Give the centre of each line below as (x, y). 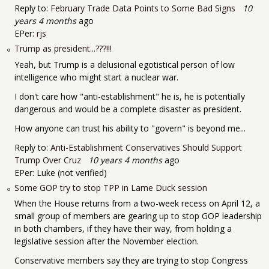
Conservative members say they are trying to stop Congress (131, 261)
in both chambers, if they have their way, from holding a (123, 229)
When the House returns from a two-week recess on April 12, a (137, 204)
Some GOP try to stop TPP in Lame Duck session (111, 187)
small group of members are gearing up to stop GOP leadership (138, 216)
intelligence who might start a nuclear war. (96, 77)
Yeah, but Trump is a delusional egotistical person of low (125, 64)
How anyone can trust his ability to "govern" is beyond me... (130, 128)
